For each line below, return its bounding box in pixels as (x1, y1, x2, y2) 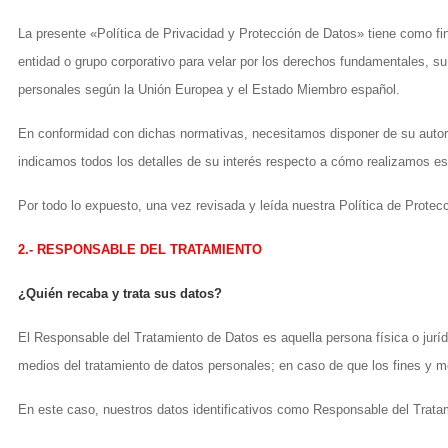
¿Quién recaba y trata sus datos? (18, 286, 222, 301)
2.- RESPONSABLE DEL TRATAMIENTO (18, 242, 262, 257)
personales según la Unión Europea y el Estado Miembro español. (18, 82, 400, 97)
